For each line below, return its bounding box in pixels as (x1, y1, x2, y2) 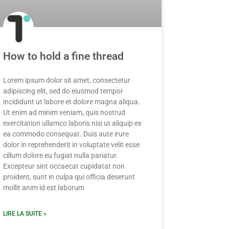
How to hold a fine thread (3, 50, 124, 63)
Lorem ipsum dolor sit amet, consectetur (3, 76, 130, 85)
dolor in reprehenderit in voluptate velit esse (3, 141, 140, 149)
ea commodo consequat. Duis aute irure (3, 130, 129, 139)
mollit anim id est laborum (3, 184, 84, 192)
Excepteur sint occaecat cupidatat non (3, 162, 125, 171)
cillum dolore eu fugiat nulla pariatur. (3, 151, 118, 160)
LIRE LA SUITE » (3, 210, 47, 218)
